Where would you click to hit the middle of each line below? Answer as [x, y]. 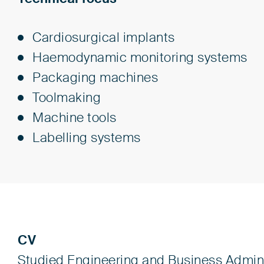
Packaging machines [95, 78]
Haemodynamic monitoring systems [140, 58]
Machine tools [75, 118]
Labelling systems [87, 138]
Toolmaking [67, 98]
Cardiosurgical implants [104, 38]
